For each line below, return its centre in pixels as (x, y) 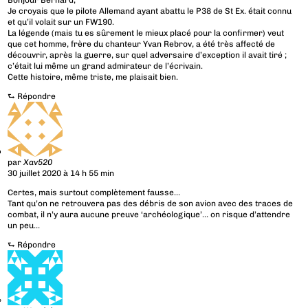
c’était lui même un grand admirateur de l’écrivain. (106, 66)
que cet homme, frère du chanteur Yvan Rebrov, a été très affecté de (142, 44)
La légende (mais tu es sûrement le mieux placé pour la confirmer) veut (146, 33)
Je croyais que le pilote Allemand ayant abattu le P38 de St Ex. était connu (150, 11)
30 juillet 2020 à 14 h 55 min (61, 174)
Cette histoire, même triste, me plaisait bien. (93, 77)
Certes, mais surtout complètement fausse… (94, 193)
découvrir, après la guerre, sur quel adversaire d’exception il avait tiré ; (147, 55)
